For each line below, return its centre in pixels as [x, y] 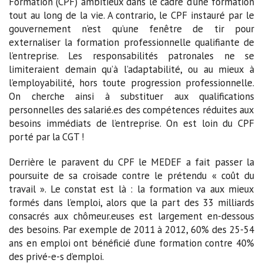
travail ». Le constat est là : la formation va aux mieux [131, 189]
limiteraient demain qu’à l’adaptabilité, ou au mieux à [131, 70]
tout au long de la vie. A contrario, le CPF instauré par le [131, 16]
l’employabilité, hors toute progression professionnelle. [131, 83]
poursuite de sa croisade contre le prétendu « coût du [131, 176]
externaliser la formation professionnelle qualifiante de [131, 43]
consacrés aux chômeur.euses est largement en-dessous [131, 216]
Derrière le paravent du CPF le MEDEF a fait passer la [131, 162]
